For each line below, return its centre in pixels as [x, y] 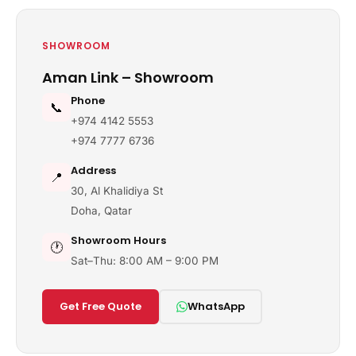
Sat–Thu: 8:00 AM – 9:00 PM [145, 261]
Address [93, 171]
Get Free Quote [101, 307]
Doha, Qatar [101, 211]
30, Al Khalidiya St [117, 191]
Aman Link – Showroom [128, 78]
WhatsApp [216, 307]
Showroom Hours [118, 241]
